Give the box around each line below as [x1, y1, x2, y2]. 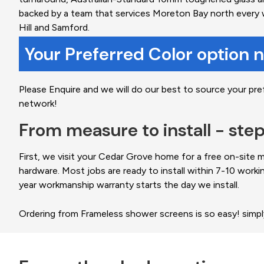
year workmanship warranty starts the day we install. [19, 179, 239, 191]
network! [19, 98, 57, 110]
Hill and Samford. [19, 22, 90, 34]
